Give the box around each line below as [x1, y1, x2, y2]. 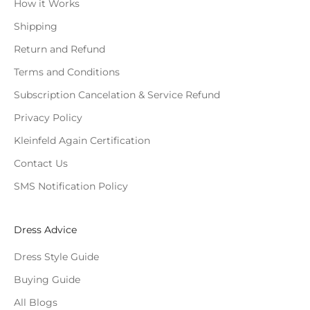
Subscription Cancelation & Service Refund [14, 88, 220, 101]
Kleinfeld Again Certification [14, 134, 150, 147]
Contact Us [14, 156, 68, 170]
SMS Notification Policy [14, 179, 128, 192]
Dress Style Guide [14, 250, 99, 263]
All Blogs [14, 295, 57, 309]
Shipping [14, 19, 57, 33]
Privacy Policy [14, 111, 82, 124]
